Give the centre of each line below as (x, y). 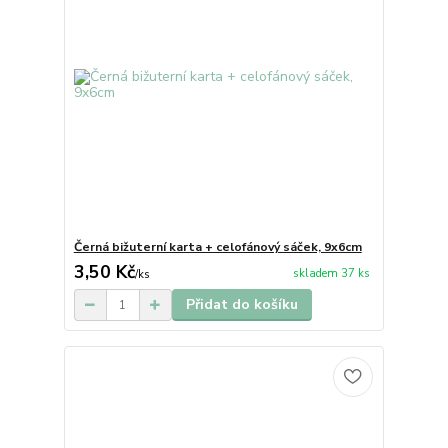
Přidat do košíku (241, 305)
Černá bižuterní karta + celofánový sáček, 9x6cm (217, 247)
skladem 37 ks (331, 273)
